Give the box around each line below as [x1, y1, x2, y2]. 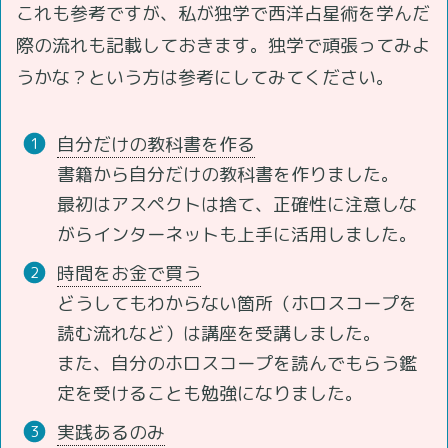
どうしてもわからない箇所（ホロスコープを [56, 291, 417, 317]
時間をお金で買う [56, 261, 201, 287]
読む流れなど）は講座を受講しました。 [56, 321, 381, 347]
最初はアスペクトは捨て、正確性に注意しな [56, 192, 417, 218]
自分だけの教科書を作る [56, 132, 255, 158]
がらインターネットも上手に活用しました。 [56, 222, 417, 248]
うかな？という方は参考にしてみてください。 [16, 64, 394, 90]
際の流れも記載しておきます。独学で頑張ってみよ [16, 32, 430, 58]
